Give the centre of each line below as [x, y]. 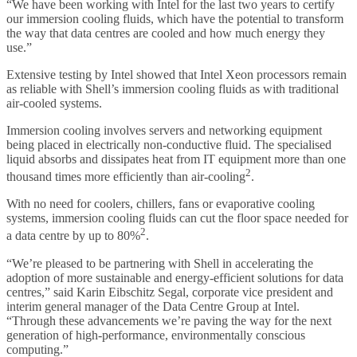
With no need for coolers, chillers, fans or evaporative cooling [161, 204]
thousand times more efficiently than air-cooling [126, 177]
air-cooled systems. [56, 104]
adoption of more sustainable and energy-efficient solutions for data [175, 277]
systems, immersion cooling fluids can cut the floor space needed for [177, 218]
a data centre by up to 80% [73, 236]
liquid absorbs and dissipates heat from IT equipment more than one [176, 159]
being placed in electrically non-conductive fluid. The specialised [169, 145]
